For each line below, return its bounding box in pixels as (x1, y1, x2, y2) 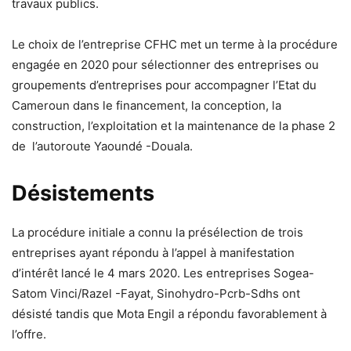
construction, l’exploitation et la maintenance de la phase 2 (12, 118, 335, 133)
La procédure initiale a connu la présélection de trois (12, 224, 303, 240)
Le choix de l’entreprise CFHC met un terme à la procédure (12, 36, 338, 52)
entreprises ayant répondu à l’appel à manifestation (12, 244, 295, 260)
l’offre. (12, 326, 46, 342)
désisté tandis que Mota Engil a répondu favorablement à (12, 306, 327, 321)
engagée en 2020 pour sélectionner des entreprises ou (12, 56, 319, 72)
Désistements (12, 179, 154, 206)
